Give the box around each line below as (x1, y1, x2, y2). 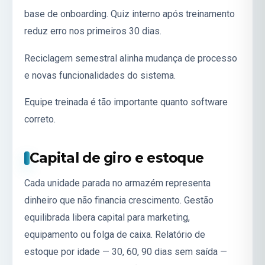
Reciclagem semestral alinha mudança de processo (24, 52, 237, 64)
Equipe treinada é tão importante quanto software (24, 96, 228, 108)
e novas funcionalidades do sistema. (24, 69, 176, 81)
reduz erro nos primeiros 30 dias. (24, 25, 161, 37)
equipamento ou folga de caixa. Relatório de (24, 229, 205, 241)
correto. (24, 114, 56, 125)
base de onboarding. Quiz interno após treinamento (24, 8, 235, 20)
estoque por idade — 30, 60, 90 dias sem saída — (24, 246, 227, 258)
